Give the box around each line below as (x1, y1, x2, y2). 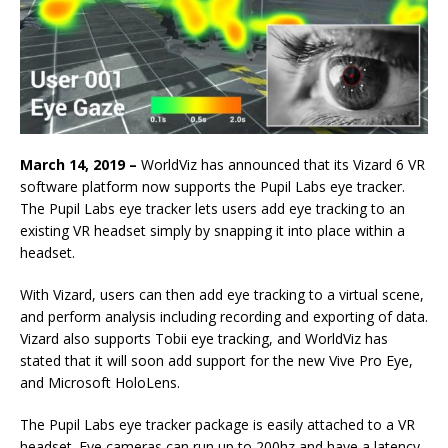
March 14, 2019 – (20, 155, 137, 174)
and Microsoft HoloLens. (20, 373, 180, 392)
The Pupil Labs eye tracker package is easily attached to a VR (20, 415, 415, 434)
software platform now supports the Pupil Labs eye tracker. (20, 177, 405, 196)
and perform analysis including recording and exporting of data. (20, 307, 428, 326)
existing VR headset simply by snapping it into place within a (20, 221, 405, 240)
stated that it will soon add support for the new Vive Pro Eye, (20, 351, 413, 370)
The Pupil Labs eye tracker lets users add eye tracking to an (20, 199, 405, 218)
